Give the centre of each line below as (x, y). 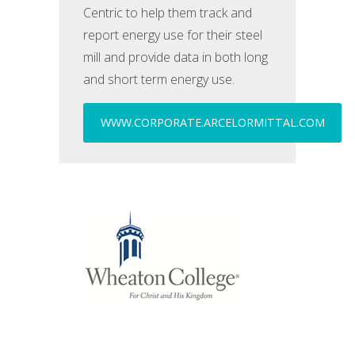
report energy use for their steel (173, 35)
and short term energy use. (159, 79)
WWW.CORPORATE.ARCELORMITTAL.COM (212, 122)
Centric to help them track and (168, 13)
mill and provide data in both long (176, 57)
